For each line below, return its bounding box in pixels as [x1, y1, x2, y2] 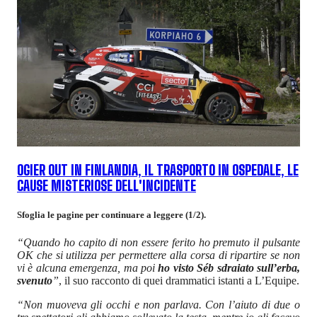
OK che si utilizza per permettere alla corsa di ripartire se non [17, 249, 300, 262]
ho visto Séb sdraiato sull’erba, [155, 262, 300, 275]
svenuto [17, 275, 52, 287]
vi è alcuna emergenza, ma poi [17, 262, 155, 275]
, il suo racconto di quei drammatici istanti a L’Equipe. [59, 275, 299, 287]
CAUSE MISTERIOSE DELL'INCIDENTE [17, 178, 196, 195]
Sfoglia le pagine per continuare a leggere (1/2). [17, 209, 206, 221]
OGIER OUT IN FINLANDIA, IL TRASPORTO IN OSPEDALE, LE [17, 163, 299, 179]
